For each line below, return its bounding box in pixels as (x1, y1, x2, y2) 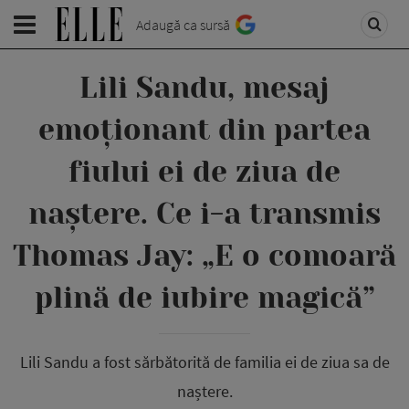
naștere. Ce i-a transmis (28, 197, 381, 231)
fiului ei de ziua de (68, 155, 341, 189)
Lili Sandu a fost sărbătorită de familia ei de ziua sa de (19, 351, 390, 372)
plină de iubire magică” (34, 281, 375, 315)
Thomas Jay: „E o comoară (13, 239, 396, 273)
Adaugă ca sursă (136, 16, 230, 34)
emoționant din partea (38, 113, 371, 147)
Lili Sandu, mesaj (79, 71, 330, 105)
